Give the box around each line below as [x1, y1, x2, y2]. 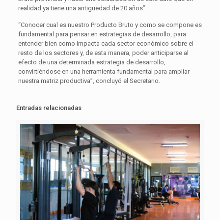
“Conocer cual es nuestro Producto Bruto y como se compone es [18, 21, 202, 28]
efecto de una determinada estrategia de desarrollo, [18, 58, 165, 66]
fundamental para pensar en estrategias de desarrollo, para [18, 30, 186, 38]
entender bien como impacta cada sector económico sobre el [18, 39, 193, 47]
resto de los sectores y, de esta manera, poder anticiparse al [18, 49, 189, 56]
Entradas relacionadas [16, 104, 82, 111]
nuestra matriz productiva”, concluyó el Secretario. [18, 77, 160, 84]
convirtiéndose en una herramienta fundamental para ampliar [18, 67, 190, 75]
